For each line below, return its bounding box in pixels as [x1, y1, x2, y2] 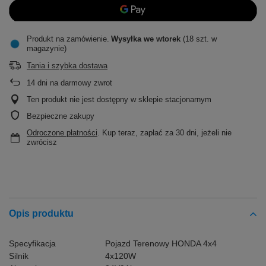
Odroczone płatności [27, 128, 97, 138]
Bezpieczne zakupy [27, 112, 94, 121]
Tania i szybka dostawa [27, 61, 107, 71]
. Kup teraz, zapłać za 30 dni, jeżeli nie [97, 128, 232, 138]
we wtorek [144, 34, 180, 44]
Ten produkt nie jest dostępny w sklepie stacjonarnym [27, 95, 211, 104]
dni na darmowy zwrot [35, 78, 112, 88]
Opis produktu [9, 208, 74, 219]
